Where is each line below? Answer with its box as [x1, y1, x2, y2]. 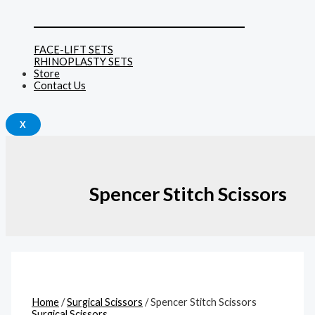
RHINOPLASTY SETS [34, 55, 133, 67]
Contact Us [34, 79, 86, 91]
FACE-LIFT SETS [34, 43, 113, 56]
